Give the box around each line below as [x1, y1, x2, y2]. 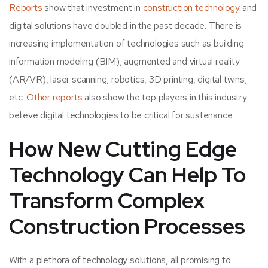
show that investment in [42, 1, 143, 14]
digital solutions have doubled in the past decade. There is [9, 19, 242, 32]
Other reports [26, 91, 83, 104]
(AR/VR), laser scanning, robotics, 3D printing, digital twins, [9, 73, 247, 86]
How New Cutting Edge [9, 135, 237, 164]
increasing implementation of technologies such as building [9, 37, 244, 50]
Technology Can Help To [9, 160, 246, 190]
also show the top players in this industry [82, 91, 247, 104]
